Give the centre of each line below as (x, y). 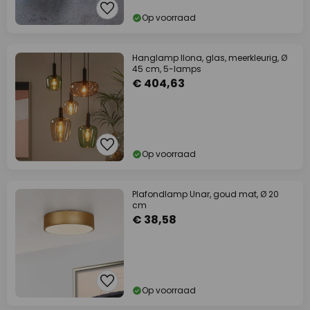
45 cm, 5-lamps (167, 69)
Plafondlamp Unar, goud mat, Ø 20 (206, 194)
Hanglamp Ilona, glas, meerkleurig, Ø (210, 58)
